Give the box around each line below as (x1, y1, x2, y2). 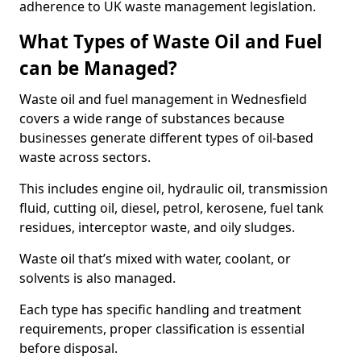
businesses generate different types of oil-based (19, 129, 313, 147)
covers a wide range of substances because (19, 110, 284, 127)
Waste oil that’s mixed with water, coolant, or (19, 250, 291, 268)
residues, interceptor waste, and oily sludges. (19, 218, 295, 236)
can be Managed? (19, 56, 177, 81)
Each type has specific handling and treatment (19, 301, 301, 318)
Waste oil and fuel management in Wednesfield (19, 90, 307, 108)
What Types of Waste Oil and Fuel (19, 29, 322, 54)
